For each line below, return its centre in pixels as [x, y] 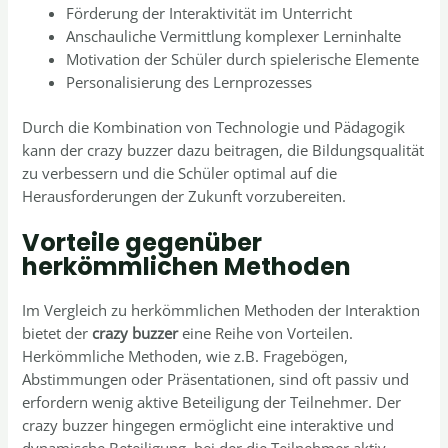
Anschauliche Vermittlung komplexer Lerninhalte [234, 36]
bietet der [57, 333]
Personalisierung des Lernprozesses [189, 82]
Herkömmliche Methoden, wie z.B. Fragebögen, [185, 356]
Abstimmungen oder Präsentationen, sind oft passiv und [216, 379]
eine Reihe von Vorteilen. [266, 333]
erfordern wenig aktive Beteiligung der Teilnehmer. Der [212, 402]
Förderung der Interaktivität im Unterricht [209, 13]
